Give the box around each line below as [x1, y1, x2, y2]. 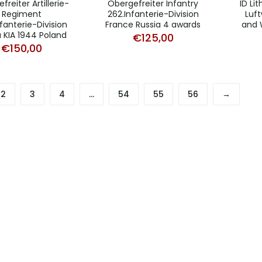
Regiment [1, 8, 42, 20]
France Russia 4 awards [105, 18, 201, 30]
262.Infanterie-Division [107, 8, 199, 20]
